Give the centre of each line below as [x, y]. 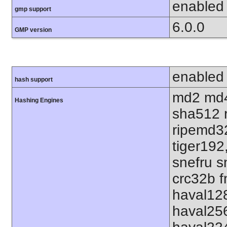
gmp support [33, 9]
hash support [34, 79]
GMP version [33, 30]
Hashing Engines [39, 100]
